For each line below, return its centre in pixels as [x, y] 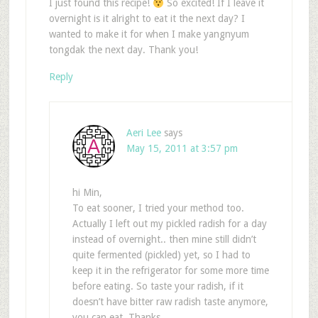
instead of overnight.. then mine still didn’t [164, 240]
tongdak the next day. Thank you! [123, 50]
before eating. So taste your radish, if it [158, 286]
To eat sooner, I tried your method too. [158, 208]
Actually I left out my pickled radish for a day [169, 224]
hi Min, [87, 193]
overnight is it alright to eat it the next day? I [147, 19]
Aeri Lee [143, 133]
